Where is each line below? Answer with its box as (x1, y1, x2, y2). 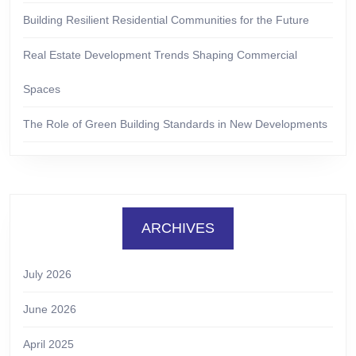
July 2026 (23, 267, 72, 281)
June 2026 (23, 302, 76, 315)
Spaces (23, 82, 60, 95)
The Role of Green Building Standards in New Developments (23, 117, 327, 130)
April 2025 (23, 337, 74, 350)
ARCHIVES (141, 219, 215, 236)
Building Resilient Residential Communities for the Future (23, 13, 309, 26)
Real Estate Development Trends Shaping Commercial (23, 48, 297, 61)
